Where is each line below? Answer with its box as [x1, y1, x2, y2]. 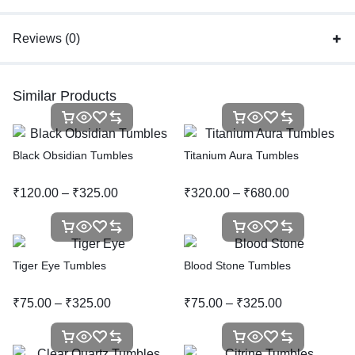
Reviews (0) [13, 32, 80, 46]
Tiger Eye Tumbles [13, 258, 106, 272]
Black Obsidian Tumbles [13, 149, 133, 162]
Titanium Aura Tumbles [184, 149, 299, 162]
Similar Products [13, 88, 116, 105]
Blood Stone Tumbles [184, 258, 291, 272]
